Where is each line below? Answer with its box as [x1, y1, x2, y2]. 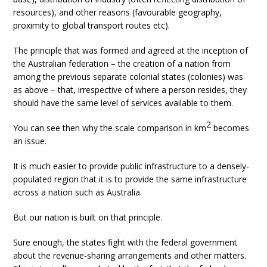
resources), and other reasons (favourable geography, [13, 7, 222, 18]
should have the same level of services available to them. [13, 97, 234, 108]
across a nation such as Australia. [13, 187, 142, 198]
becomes [211, 122, 250, 133]
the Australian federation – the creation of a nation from [13, 58, 231, 69]
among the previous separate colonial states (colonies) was [13, 71, 244, 82]
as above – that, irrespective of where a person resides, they [13, 84, 247, 95]
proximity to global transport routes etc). [13, 20, 170, 31]
